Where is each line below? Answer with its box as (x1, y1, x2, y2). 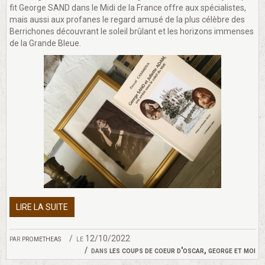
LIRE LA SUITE (16, 202, 68, 212)
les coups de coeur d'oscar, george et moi (109, 245, 256, 256)
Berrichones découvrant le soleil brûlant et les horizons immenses (9, 27, 254, 37)
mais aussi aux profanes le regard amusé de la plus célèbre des (9, 15, 245, 25)
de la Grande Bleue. (9, 38, 81, 49)
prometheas (22, 234, 61, 244)
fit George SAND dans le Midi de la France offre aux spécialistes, (9, 3, 246, 13)
